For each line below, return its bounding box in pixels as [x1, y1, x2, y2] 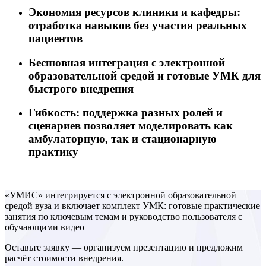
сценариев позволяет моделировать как [28, 119, 233, 132]
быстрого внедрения [28, 82, 134, 95]
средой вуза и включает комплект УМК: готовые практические [5, 201, 260, 211]
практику [28, 145, 78, 159]
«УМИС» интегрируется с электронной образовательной [5, 190, 236, 201]
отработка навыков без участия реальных [28, 18, 247, 31]
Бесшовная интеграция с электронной [28, 56, 225, 69]
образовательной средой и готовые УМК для [28, 69, 261, 82]
